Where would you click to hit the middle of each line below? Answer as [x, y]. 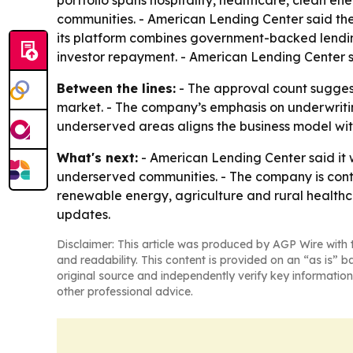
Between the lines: [116, 88]
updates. [84, 214]
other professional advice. [125, 292]
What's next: [97, 158]
